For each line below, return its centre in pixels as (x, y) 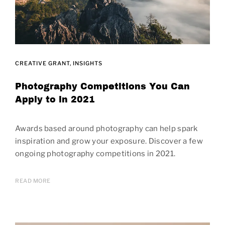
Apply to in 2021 (55, 100)
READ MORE (33, 181)
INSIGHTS (88, 64)
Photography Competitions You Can (102, 87)
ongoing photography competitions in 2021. (95, 154)
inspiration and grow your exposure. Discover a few (109, 141)
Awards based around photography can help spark (106, 129)
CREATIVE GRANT (42, 64)
